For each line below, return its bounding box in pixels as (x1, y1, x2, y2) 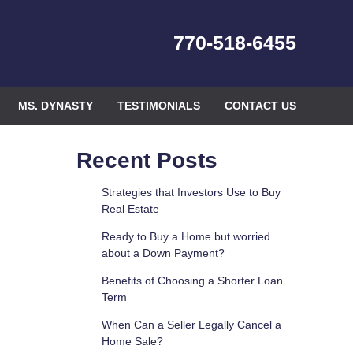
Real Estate (101, 203, 159, 215)
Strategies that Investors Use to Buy (101, 186, 281, 199)
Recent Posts (76, 148, 217, 173)
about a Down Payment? (101, 247, 225, 259)
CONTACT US (225, 99, 296, 112)
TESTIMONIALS (117, 99, 201, 112)
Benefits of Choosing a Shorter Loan (101, 274, 283, 287)
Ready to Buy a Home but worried (101, 230, 270, 243)
